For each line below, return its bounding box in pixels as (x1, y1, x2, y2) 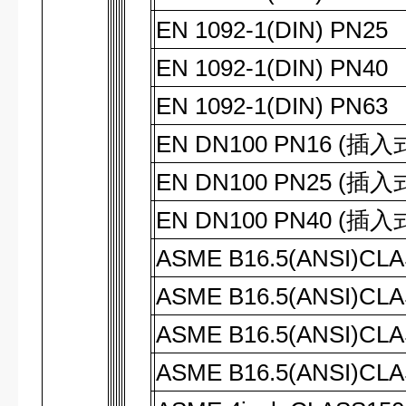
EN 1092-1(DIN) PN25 (156, 16, 389, 43)
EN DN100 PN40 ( (156, 207, 347, 234)
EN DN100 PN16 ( (156, 130, 347, 158)
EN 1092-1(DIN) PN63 (156, 92, 389, 120)
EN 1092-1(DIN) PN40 (156, 54, 389, 82)
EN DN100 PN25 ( (156, 169, 347, 196)
